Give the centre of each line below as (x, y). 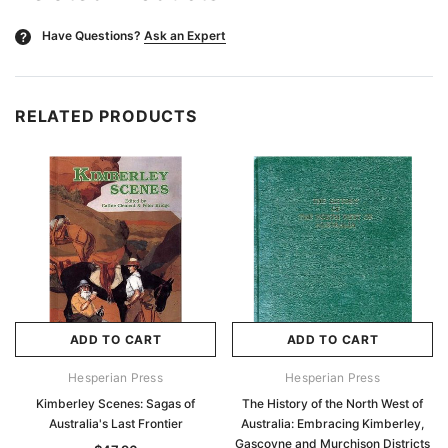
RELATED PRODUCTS (106, 116)
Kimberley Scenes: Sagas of (115, 404)
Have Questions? (91, 36)
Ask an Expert (185, 36)
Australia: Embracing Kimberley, (332, 424)
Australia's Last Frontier (115, 424)
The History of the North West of (332, 404)
